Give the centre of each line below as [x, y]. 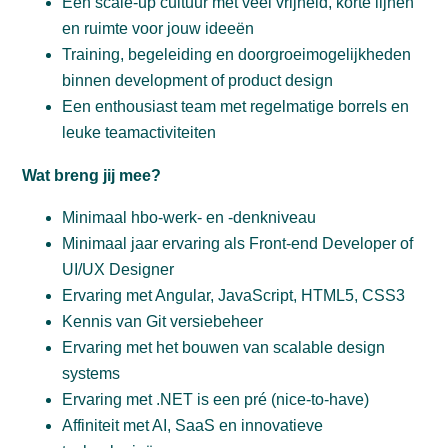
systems [91, 373]
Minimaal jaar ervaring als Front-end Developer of [238, 243]
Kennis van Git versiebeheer [163, 321]
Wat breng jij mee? [92, 175]
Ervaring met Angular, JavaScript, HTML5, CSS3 [234, 295]
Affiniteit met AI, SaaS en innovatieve [193, 425]
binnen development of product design [198, 80]
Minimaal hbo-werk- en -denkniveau [189, 217]
